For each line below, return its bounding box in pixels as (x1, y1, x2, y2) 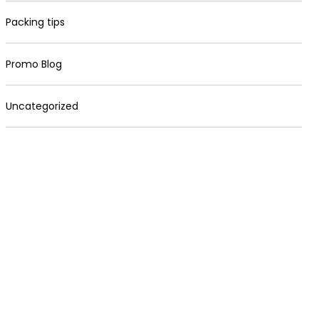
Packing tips (6, 15, 65, 29)
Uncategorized (6, 99, 78, 113)
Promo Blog (6, 57, 62, 71)
